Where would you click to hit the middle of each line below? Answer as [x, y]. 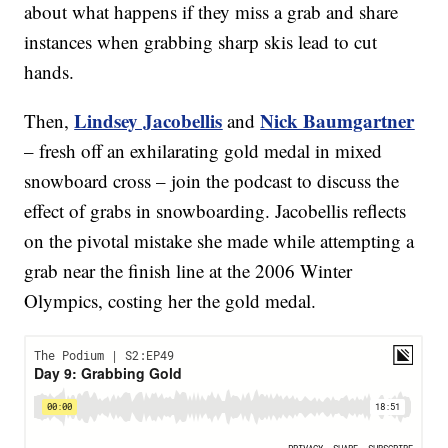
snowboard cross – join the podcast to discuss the [212, 181]
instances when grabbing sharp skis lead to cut [201, 42]
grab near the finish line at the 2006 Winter [188, 271]
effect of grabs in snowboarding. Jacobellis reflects [215, 211]
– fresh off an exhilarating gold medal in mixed [203, 151]
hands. [49, 72]
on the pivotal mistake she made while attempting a [219, 241]
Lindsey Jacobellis [148, 121]
